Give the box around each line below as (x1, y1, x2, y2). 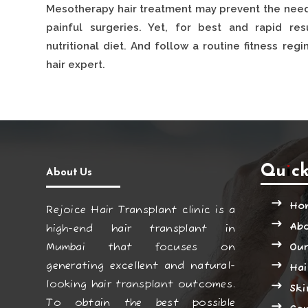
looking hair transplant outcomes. (46, 278, 236, 291)
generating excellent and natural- (46, 259, 236, 273)
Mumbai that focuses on (46, 241, 236, 254)
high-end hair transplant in (46, 222, 236, 236)
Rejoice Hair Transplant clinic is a (46, 203, 236, 217)
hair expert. (46, 58, 106, 71)
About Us (46, 164, 93, 180)
